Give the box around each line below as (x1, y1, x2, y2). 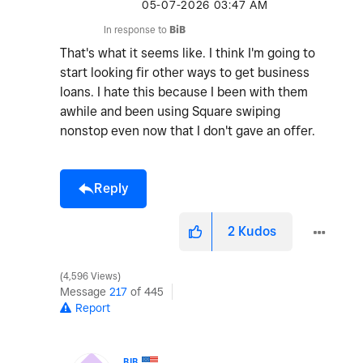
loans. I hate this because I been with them (60, 84, 308, 100)
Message (60, 285, 109, 299)
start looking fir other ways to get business (60, 65, 310, 81)
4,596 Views (61, 271, 120, 283)
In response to (104, 23, 169, 36)
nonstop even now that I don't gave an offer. (60, 123, 318, 139)
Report (75, 301, 110, 315)
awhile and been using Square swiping (60, 104, 280, 120)
